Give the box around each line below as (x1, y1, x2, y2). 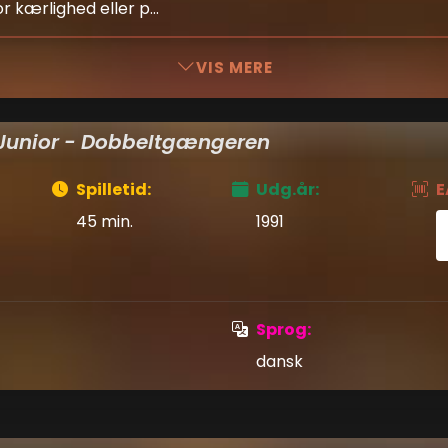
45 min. (76, 210, 133, 233)
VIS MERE (195, 57, 273, 78)
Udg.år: (256, 178, 319, 201)
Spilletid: (76, 178, 151, 201)
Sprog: (256, 318, 311, 342)
